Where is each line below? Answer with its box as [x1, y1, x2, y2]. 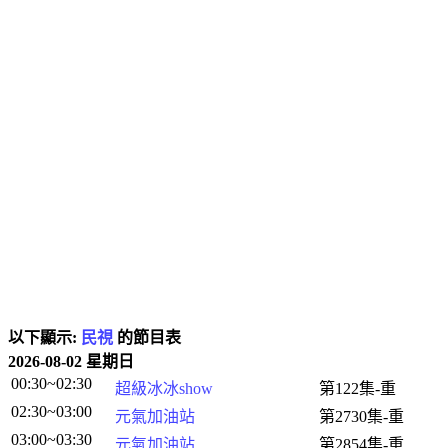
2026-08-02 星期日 [8, 353, 134, 370]
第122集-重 [319, 380, 396, 397]
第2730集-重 [319, 408, 404, 425]
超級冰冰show [115, 380, 213, 397]
